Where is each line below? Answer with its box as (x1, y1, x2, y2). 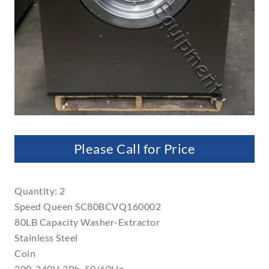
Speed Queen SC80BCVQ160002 (14, 201, 161, 212)
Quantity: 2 (14, 185, 65, 196)
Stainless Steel (14, 232, 78, 243)
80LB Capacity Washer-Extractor (14, 216, 160, 228)
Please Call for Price (73, 141, 196, 157)
